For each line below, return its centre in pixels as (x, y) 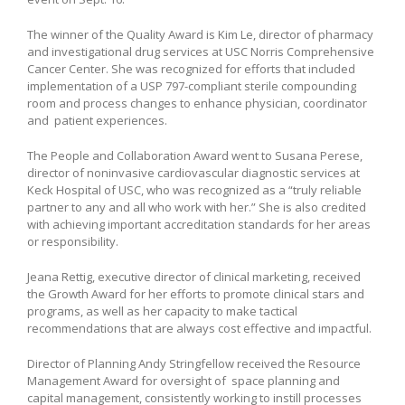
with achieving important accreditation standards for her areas (199, 225)
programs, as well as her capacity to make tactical (162, 311)
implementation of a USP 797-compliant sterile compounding (192, 86)
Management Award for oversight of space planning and (184, 381)
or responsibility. (73, 242)
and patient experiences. (97, 121)
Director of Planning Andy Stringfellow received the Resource (194, 364)
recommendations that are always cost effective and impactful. (199, 329)
